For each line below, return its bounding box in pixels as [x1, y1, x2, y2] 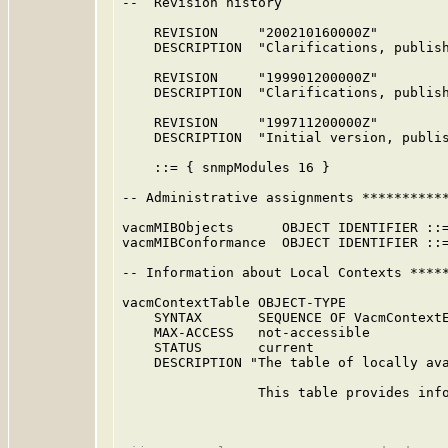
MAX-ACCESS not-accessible [122, 325, 370, 340]
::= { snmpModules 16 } [122, 160, 330, 175]
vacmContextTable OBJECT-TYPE [122, 295, 346, 310]
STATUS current [122, 340, 314, 355]
